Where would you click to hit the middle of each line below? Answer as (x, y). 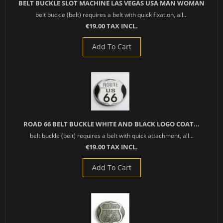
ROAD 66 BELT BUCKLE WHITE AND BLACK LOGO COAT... (111, 124)
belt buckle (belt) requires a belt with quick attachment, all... (111, 136)
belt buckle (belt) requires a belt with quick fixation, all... (111, 15)
